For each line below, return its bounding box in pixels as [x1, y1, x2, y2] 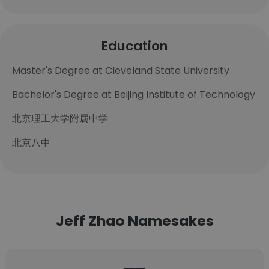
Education [101, 37, 168, 55]
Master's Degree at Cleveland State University [12, 64, 229, 77]
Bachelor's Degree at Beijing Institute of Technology [12, 88, 255, 101]
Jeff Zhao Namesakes [55, 211, 214, 231]
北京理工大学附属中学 [12, 112, 108, 125]
